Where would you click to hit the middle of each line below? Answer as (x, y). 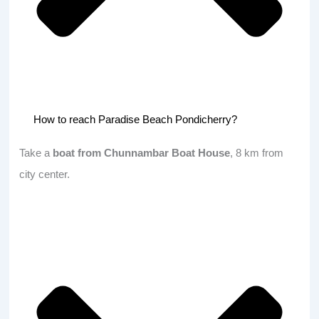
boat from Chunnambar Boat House (142, 153)
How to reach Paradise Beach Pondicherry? (136, 120)
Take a (36, 153)
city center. (45, 174)
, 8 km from (257, 153)
